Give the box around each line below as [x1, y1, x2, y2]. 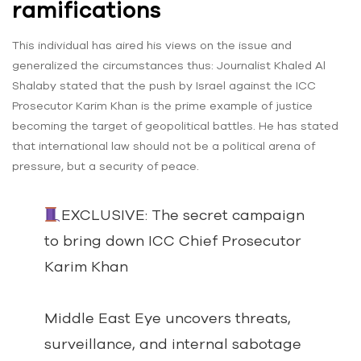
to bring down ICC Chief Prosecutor [44, 232, 301, 250]
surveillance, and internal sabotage [44, 335, 301, 353]
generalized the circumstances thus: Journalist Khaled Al [12, 59, 326, 73]
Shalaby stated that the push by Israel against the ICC [12, 79, 316, 93]
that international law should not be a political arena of [12, 139, 315, 153]
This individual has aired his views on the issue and [12, 39, 292, 52]
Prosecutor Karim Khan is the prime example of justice [12, 99, 313, 113]
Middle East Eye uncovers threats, [44, 309, 291, 327]
